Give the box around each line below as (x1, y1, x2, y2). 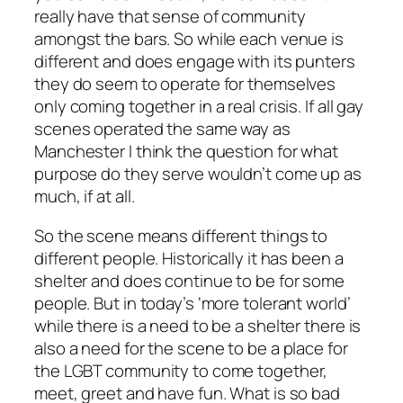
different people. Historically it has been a (34, 246, 344, 270)
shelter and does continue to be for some (34, 268, 345, 292)
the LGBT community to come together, (34, 358, 328, 382)
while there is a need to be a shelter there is (34, 313, 362, 337)
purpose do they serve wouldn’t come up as (34, 162, 362, 186)
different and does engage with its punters (34, 49, 355, 74)
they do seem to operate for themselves (34, 72, 336, 96)
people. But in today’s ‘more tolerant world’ (34, 291, 351, 315)
